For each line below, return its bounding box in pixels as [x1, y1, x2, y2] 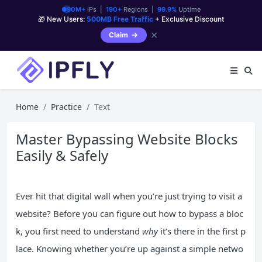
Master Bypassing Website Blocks [16, 129, 238, 149]
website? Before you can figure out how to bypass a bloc [16, 208, 243, 219]
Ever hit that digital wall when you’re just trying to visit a [16, 190, 242, 202]
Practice [51, 101, 82, 112]
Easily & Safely [16, 146, 108, 165]
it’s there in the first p [158, 225, 246, 237]
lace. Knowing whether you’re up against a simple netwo [16, 243, 243, 254]
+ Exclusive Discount [153, 15, 224, 23]
